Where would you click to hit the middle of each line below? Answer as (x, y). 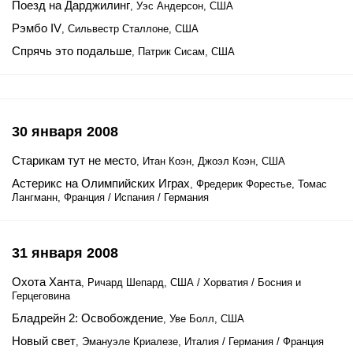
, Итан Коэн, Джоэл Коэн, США (211, 161)
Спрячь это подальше (72, 51)
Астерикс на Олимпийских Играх (101, 183)
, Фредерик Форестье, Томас (258, 184)
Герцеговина (41, 296)
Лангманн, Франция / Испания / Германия (110, 197)
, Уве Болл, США (204, 319)
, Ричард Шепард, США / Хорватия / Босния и (191, 282)
